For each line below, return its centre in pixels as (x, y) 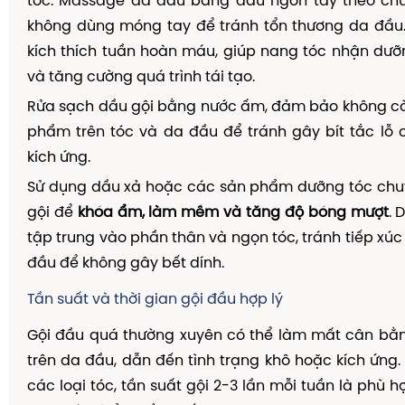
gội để (52, 213)
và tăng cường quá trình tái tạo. (141, 77)
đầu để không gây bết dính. (126, 264)
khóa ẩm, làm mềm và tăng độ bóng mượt (233, 213)
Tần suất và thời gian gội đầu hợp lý (155, 300)
